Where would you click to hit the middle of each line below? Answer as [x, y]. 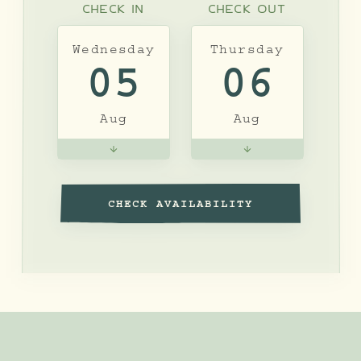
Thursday [247, 52]
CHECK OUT [247, 9]
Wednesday [114, 52]
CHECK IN [114, 9]
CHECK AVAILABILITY [180, 205]
